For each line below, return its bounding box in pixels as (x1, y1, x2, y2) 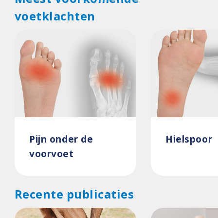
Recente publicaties (15, 186, 134, 202)
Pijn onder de (29, 132, 93, 145)
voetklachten (15, 8, 95, 24)
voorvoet (29, 147, 74, 160)
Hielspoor (165, 132, 213, 145)
